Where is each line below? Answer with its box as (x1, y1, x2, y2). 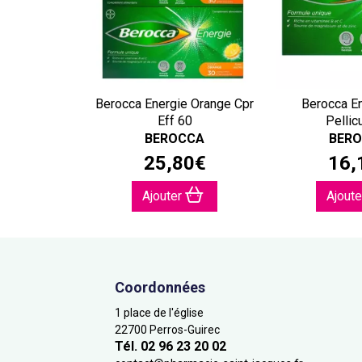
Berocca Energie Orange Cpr (95, 96, 254, 112)
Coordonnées (115, 279, 205, 296)
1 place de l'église (115, 306, 204, 319)
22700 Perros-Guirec (115, 323, 220, 336)
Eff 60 (157, 113, 192, 128)
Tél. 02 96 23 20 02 (115, 339, 226, 354)
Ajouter (142, 188, 185, 204)
